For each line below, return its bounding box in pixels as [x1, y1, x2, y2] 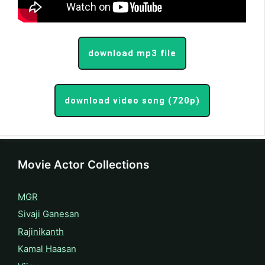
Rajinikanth [18, 225, 64, 237]
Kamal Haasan [18, 243, 76, 255]
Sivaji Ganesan [18, 208, 79, 220]
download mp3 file [88, 47, 176, 59]
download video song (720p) [64, 95, 200, 106]
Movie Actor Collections [18, 157, 149, 172]
